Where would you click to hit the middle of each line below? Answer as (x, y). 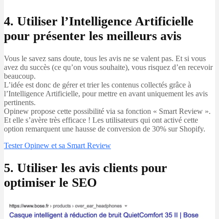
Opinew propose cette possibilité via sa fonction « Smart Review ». (107, 111)
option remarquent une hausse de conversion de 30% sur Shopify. (105, 129)
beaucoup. (20, 76)
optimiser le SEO (50, 182)
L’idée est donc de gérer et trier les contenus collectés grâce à (98, 85)
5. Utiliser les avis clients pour (86, 168)
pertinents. (20, 102)
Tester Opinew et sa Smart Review (57, 145)
